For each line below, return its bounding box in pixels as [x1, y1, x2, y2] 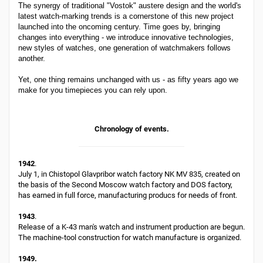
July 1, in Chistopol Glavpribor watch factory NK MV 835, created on [18, 170, 240, 178]
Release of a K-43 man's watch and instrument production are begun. [18, 222, 245, 231]
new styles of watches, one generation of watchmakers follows [18, 43, 231, 52]
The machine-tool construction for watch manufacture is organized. [18, 233, 241, 242]
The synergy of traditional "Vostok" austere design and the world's [18, 1, 241, 10]
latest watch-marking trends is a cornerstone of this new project [18, 12, 234, 21]
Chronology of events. [94, 124, 169, 133]
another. [18, 54, 45, 63]
